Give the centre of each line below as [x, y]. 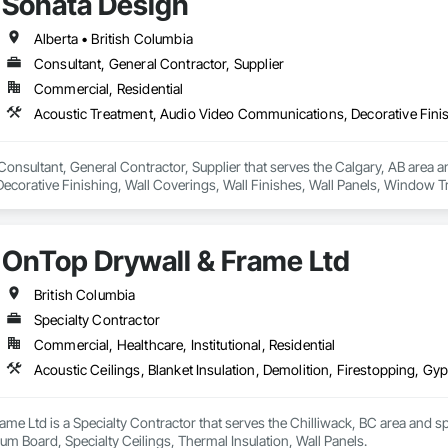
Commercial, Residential [108, 89]
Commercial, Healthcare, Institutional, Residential [184, 345]
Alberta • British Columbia [113, 39]
